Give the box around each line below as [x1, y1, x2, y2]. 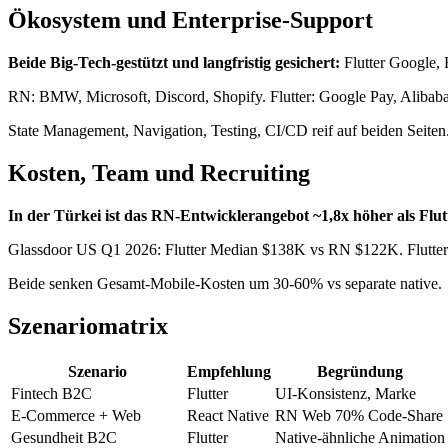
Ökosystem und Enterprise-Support [8, 7, 373, 34]
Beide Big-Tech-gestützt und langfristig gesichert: [8, 54, 340, 72]
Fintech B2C [11, 384, 92, 402]
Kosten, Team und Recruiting [8, 160, 310, 187]
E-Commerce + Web [11, 406, 141, 424]
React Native [187, 406, 269, 424]
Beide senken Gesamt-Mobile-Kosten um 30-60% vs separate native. [8, 275, 442, 293]
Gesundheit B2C [11, 428, 117, 446]
